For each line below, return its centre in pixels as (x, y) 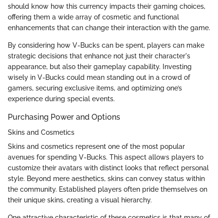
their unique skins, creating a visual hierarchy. (80, 200)
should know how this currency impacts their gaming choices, (107, 6)
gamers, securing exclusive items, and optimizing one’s (95, 88)
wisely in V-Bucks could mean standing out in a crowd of (99, 77)
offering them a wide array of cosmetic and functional (93, 17)
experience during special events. (61, 99)
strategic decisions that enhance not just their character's (99, 56)
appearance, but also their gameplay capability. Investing (100, 66)
